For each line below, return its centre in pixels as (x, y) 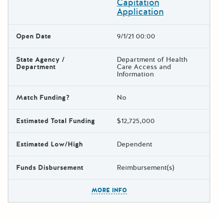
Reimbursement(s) (145, 167)
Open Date (34, 36)
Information (135, 74)
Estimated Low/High (49, 144)
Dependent (135, 144)
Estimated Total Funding (55, 121)
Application (140, 11)
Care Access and (144, 67)
